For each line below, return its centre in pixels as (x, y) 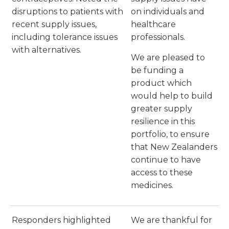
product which (161, 83)
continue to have (166, 160)
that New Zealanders (174, 147)
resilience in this (163, 122)
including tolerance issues (65, 37)
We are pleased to (168, 58)
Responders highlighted (61, 220)
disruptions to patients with (67, 12)
